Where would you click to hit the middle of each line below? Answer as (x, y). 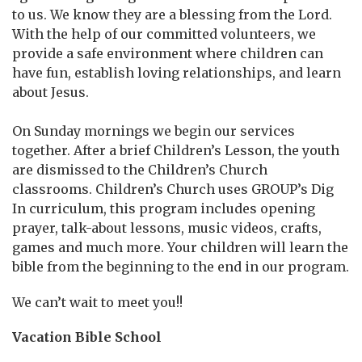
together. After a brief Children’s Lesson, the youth (176, 150)
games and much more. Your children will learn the (180, 247)
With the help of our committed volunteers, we (164, 34)
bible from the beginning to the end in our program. (181, 267)
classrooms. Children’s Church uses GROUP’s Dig (173, 189)
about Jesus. (51, 92)
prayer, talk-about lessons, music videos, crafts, (167, 228)
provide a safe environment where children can (168, 53)
